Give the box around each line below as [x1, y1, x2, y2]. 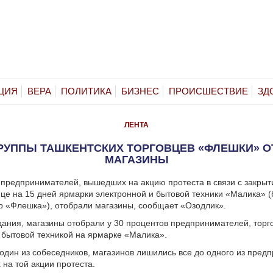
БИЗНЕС [121, 85, 159, 96]
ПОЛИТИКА [61, 85, 112, 96]
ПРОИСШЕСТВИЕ [169, 85, 248, 96]
